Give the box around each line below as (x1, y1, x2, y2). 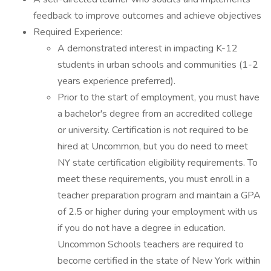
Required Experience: (33, 25, 122, 39)
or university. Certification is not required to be (57, 123, 249, 137)
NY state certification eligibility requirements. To (57, 156, 258, 169)
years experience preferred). (57, 74, 175, 88)
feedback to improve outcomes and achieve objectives (33, 9, 261, 22)
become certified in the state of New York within (57, 254, 260, 267)
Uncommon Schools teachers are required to (57, 238, 244, 251)
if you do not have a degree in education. (57, 221, 226, 235)
